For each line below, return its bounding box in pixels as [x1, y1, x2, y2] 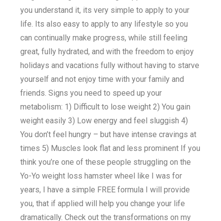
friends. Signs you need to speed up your [20, 88, 162, 98]
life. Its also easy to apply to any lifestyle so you [20, 19, 188, 29]
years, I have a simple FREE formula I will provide [20, 185, 190, 194]
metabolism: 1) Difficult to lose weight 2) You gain [20, 102, 191, 111]
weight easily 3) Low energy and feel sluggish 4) [20, 116, 188, 125]
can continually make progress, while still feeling [20, 33, 188, 42]
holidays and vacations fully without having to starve [20, 61, 200, 70]
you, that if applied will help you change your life [20, 199, 185, 208]
